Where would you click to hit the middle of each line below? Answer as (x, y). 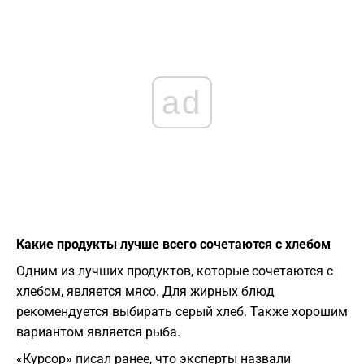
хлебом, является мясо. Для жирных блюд (145, 292)
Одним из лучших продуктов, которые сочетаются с (175, 271)
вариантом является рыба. (98, 332)
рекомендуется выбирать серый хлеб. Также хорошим (182, 312)
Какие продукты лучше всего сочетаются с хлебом (173, 245)
